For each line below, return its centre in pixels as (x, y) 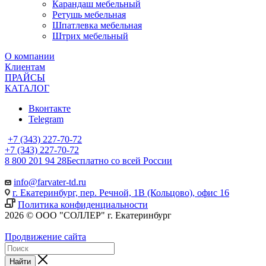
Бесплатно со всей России (119, 160)
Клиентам (25, 66)
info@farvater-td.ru (50, 182)
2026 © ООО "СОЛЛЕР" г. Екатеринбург (88, 215)
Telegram (46, 119)
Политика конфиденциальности (83, 204)
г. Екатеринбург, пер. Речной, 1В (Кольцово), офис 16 (121, 192)
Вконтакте (50, 108)
